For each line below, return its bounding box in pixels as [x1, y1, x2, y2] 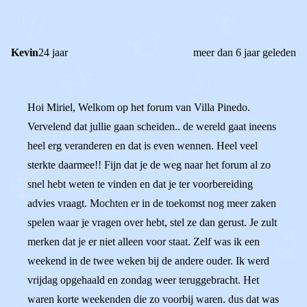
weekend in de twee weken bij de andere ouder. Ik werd [27, 255, 269, 267]
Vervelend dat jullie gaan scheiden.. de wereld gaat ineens [27, 121, 276, 132]
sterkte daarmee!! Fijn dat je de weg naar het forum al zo [27, 159, 271, 171]
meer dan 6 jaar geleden [193, 47, 296, 58]
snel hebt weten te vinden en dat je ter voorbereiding [27, 178, 253, 190]
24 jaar [38, 47, 68, 58]
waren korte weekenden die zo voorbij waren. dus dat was [27, 293, 279, 305]
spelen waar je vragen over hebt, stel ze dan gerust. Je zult [27, 217, 277, 228]
